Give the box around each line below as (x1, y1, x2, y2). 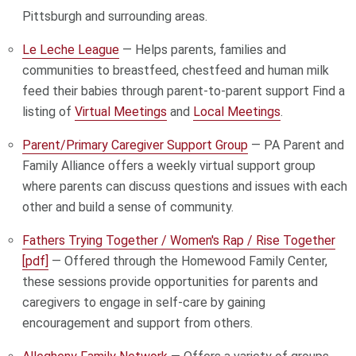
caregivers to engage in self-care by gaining (22, 294, 266, 310)
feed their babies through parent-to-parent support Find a (22, 83, 346, 99)
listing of (22, 103, 75, 119)
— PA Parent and (248, 137, 345, 153)
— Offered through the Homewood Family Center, (48, 253, 328, 269)
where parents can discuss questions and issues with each (22, 178, 348, 194)
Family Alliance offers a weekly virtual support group (22, 157, 316, 173)
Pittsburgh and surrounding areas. (22, 8, 208, 24)
